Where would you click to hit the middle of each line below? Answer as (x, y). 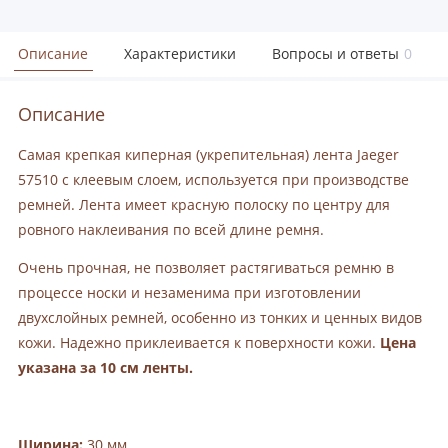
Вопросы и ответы (335, 54)
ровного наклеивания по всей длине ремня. (171, 229)
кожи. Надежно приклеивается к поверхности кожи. (199, 343)
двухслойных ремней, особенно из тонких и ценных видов (220, 318)
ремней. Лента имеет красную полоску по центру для (204, 204)
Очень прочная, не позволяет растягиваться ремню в (206, 268)
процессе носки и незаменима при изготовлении (189, 293)
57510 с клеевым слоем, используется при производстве (213, 179)
